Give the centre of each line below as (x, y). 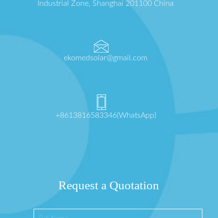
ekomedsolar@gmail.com (106, 58)
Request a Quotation (109, 185)
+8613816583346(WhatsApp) (106, 116)
